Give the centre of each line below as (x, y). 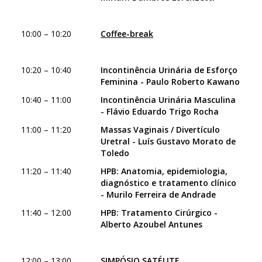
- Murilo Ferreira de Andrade (158, 194)
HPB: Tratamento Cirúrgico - (159, 213)
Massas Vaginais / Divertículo (160, 130)
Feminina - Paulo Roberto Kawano (170, 82)
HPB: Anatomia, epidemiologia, (164, 171)
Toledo (115, 153)
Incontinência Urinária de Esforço (169, 70)
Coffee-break (127, 34)
